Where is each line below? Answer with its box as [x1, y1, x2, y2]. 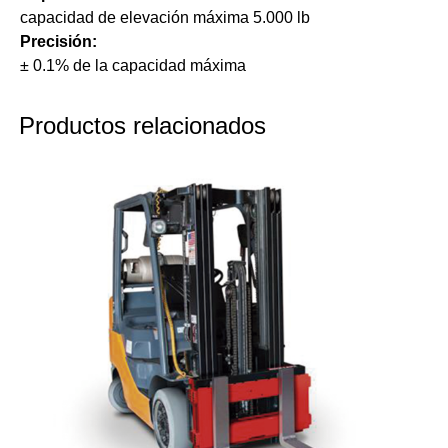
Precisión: [20, 33, 97, 51]
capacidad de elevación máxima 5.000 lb [20, 9, 310, 27]
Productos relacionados [19, 112, 266, 140]
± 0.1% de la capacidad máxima [20, 57, 246, 75]
